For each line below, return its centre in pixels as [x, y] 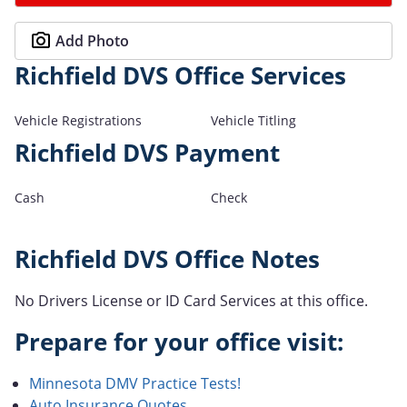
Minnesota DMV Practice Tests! [135, 383]
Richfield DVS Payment [147, 153]
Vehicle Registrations [78, 120]
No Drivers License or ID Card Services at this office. [191, 300]
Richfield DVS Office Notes [167, 259]
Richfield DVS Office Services [180, 75]
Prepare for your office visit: [179, 342]
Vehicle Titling [253, 120]
